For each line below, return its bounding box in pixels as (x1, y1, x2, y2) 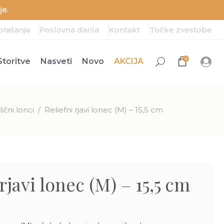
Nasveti (40, 56, 72, 66)
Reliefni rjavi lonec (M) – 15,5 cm (44, 105, 163, 115)
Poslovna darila (39, 24, 99, 34)
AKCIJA (114, 56, 143, 66)
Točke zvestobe (149, 24, 212, 34)
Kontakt (108, 24, 140, 34)
